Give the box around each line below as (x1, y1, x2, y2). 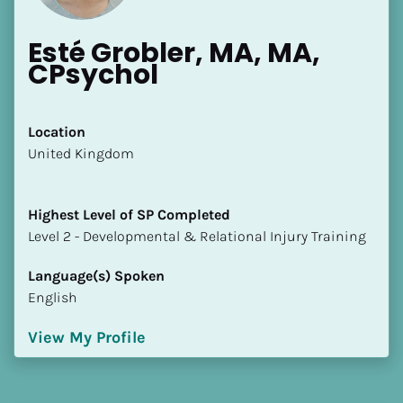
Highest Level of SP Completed (28, 205, 230, 223)
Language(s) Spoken (28, 266, 165, 284)
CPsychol (28, 55, 158, 94)
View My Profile (28, 327, 146, 347)
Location (28, 122, 85, 140)
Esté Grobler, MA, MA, (28, 33, 320, 72)
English (28, 288, 77, 306)
